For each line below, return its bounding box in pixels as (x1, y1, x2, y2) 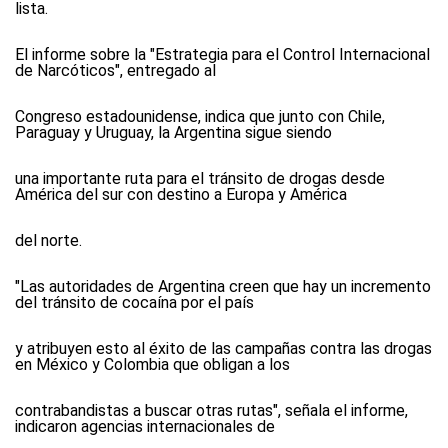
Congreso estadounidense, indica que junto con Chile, (15, 107, 385, 126)
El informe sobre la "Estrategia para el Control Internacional (15, 45, 430, 64)
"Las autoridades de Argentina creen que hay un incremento (15, 277, 431, 296)
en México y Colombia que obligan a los (15, 355, 290, 374)
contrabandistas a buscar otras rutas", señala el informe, (15, 401, 408, 420)
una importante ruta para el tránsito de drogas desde (15, 169, 385, 188)
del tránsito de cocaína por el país (15, 293, 254, 312)
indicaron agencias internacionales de (15, 417, 275, 436)
